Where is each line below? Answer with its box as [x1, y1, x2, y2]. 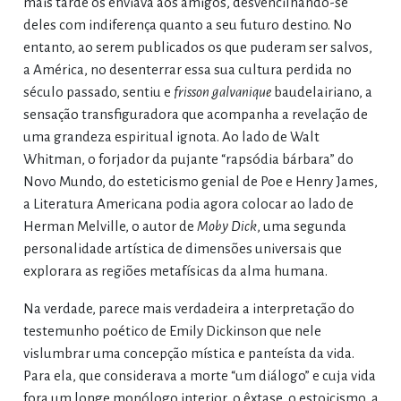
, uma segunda [256, 218, 346, 234]
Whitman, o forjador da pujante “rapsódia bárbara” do [22, 150, 354, 166]
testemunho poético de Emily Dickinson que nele [22, 322, 321, 338]
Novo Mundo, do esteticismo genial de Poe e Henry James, [22, 173, 378, 189]
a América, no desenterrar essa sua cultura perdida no [22, 61, 352, 77]
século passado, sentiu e [22, 83, 174, 99]
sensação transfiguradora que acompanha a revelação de [22, 106, 368, 122]
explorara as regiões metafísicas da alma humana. [22, 262, 328, 278]
